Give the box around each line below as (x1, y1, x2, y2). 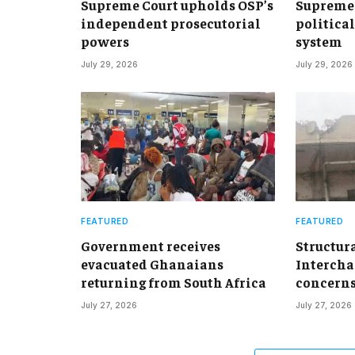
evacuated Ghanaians (81, 254, 223, 273)
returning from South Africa (81, 273, 266, 291)
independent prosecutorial (81, 13, 261, 32)
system (296, 32, 342, 50)
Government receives (81, 236, 220, 254)
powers (81, 32, 129, 50)
